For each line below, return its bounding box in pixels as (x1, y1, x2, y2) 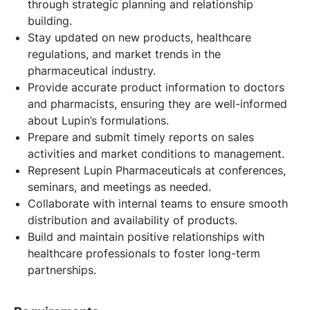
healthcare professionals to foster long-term (28, 246, 260, 260)
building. (28, 13, 72, 28)
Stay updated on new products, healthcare (28, 30, 251, 44)
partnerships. (28, 262, 96, 277)
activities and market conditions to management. (28, 146, 284, 161)
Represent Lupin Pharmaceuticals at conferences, (28, 163, 286, 177)
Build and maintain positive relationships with (28, 229, 264, 244)
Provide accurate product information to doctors (28, 80, 284, 94)
